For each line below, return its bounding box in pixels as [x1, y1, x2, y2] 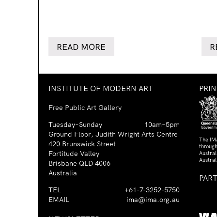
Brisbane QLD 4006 [48, 159, 110, 168]
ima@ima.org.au [126, 195, 180, 204]
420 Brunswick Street [48, 139, 116, 149]
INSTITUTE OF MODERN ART [48, 83, 153, 93]
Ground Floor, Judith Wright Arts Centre [48, 130, 178, 139]
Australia [48, 169, 77, 178]
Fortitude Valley [48, 149, 99, 158]
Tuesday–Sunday [48, 120, 102, 129]
